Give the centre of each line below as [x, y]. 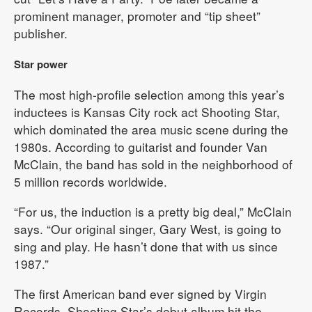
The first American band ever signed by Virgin [140, 293]
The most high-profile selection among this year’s [149, 94]
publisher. [41, 33]
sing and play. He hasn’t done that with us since [146, 246]
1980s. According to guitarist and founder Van [141, 146]
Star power [41, 64]
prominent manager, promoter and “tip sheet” [137, 15]
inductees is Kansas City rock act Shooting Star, [147, 111]
